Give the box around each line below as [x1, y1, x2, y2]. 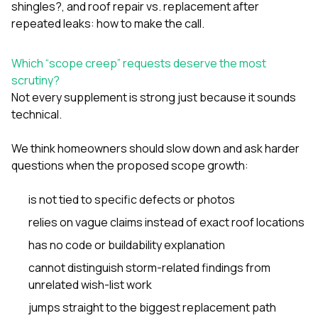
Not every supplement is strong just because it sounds [11, 89, 296, 105]
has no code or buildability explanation [28, 236, 225, 253]
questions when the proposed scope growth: [11, 157, 248, 173]
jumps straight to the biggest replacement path [28, 299, 276, 315]
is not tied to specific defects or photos [28, 191, 235, 207]
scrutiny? [11, 72, 60, 88]
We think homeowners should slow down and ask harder [11, 140, 300, 156]
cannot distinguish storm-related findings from [28, 259, 270, 275]
